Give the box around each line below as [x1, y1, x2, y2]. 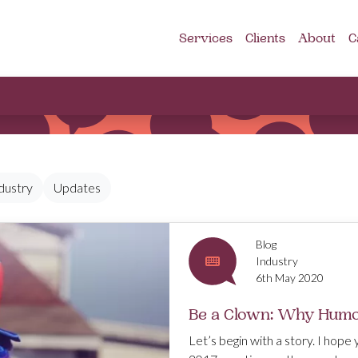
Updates [54, 180, 101, 195]
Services [179, 30, 233, 46]
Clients [245, 30, 285, 46]
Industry [256, 254, 298, 268]
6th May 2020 [256, 271, 324, 284]
